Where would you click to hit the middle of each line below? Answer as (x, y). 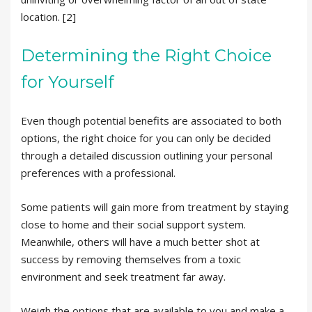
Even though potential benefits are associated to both (151, 121)
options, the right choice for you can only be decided (146, 138)
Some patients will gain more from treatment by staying (155, 207)
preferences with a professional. (98, 173)
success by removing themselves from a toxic (131, 259)
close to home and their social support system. (133, 225)
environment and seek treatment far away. (123, 277)
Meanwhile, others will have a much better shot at (140, 242)
